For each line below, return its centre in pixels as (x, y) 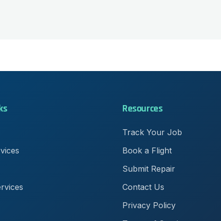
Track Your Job (152, 132)
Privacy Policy (149, 205)
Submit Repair (149, 169)
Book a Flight (147, 150)
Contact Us (143, 187)
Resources (143, 109)
